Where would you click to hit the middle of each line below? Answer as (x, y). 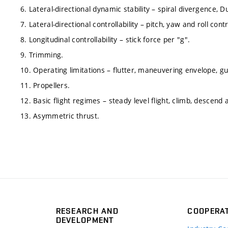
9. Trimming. (42, 54)
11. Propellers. (45, 85)
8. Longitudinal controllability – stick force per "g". (105, 39)
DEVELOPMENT (85, 220)
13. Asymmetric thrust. (60, 116)
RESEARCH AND (87, 211)
